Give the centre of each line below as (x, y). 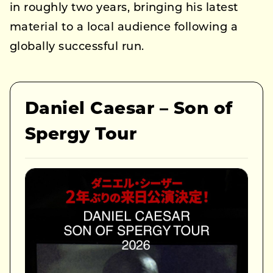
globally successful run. (77, 48)
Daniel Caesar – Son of (129, 110)
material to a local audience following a (124, 28)
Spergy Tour (81, 136)
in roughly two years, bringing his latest (124, 9)
